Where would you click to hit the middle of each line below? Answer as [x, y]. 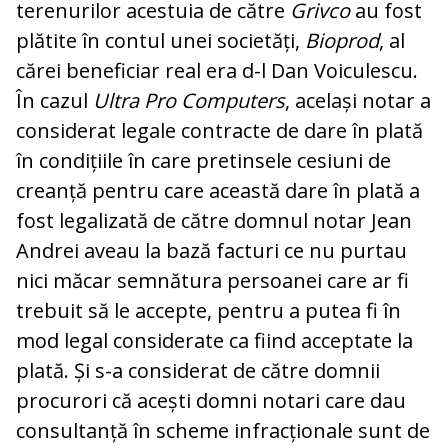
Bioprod [342, 41]
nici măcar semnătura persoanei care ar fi [212, 281]
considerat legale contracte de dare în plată [219, 131]
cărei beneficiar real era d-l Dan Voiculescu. [217, 71]
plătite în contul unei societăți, [160, 41]
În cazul [54, 101]
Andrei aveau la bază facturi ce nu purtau [211, 251]
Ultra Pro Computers [189, 101]
